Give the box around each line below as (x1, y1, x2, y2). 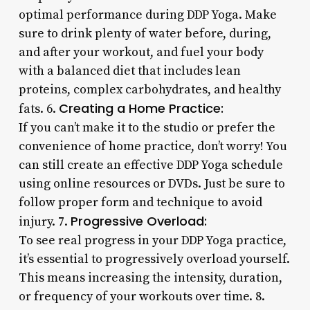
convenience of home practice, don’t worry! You (18, 138, 287, 154)
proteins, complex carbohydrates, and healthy (18, 81, 281, 98)
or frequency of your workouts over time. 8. (18, 288, 265, 304)
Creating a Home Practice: (58, 99, 224, 117)
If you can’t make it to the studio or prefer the (18, 119, 275, 136)
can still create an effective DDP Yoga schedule (18, 156, 283, 173)
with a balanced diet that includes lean (18, 62, 241, 79)
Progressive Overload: (70, 212, 207, 230)
